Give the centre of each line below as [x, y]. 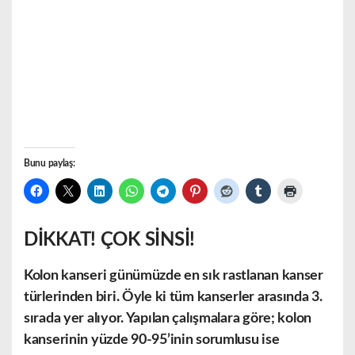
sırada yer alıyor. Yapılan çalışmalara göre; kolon [168, 319]
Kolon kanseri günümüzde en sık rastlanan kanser [174, 276]
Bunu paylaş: [50, 164]
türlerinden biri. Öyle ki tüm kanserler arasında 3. [173, 298]
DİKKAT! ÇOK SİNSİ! [109, 240]
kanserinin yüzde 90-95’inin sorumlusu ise [152, 340]
